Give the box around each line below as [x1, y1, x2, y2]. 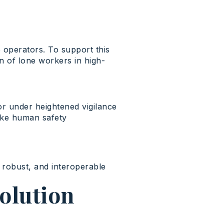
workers [38, 55, 72, 66]
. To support [43, 44, 96, 55]
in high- [71, 55, 105, 66]
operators [3, 44, 43, 55]
